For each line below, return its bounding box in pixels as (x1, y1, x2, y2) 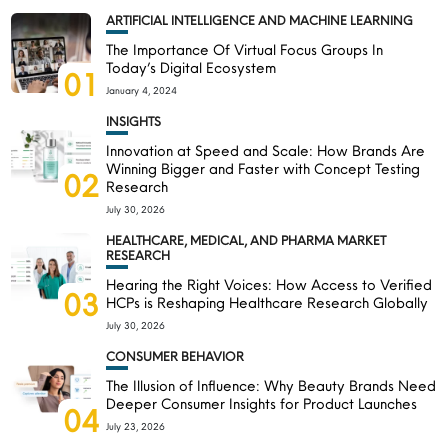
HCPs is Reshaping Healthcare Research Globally (106, 293, 429, 312)
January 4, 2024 (106, 84, 178, 97)
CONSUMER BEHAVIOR (106, 348, 245, 364)
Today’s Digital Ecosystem (106, 58, 277, 77)
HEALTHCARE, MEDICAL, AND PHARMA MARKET (106, 232, 387, 248)
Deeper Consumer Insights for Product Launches (106, 394, 418, 413)
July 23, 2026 (106, 420, 166, 433)
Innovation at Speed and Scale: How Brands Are (106, 141, 426, 160)
